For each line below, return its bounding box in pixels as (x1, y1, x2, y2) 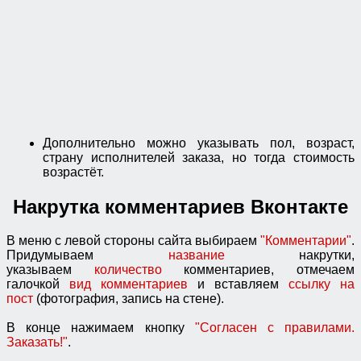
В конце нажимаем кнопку (6, 321, 185, 335)
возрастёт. (43, 164, 104, 179)
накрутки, (299, 248, 355, 263)
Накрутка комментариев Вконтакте (13, 195, 348, 218)
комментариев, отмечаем (161, 263, 355, 277)
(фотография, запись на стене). (36, 292, 224, 306)
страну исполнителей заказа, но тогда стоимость (43, 150, 355, 164)
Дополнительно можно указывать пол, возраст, (43, 135, 355, 150)
